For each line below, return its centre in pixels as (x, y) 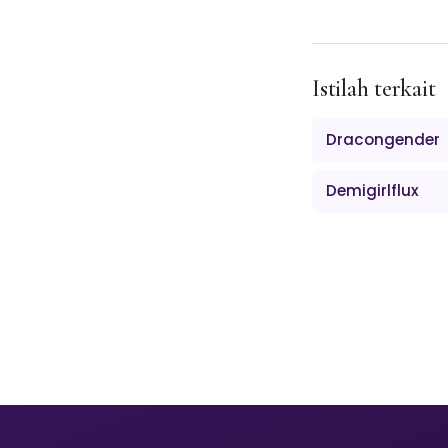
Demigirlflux (373, 191)
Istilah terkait (374, 89)
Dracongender (383, 139)
